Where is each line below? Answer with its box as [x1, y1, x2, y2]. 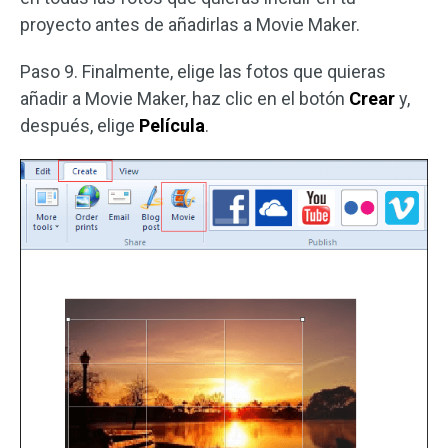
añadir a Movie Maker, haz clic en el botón [20, 87, 349, 109]
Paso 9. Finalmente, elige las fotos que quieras [20, 60, 386, 82]
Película [139, 114, 205, 136]
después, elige [20, 114, 139, 136]
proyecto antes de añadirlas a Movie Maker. [20, 13, 360, 35]
